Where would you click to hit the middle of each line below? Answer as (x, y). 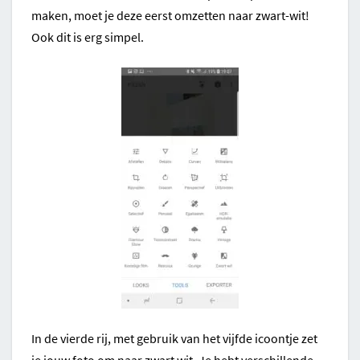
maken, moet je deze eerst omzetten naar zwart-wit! (170, 16)
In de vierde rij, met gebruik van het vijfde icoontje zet (174, 339)
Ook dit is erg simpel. (88, 37)
